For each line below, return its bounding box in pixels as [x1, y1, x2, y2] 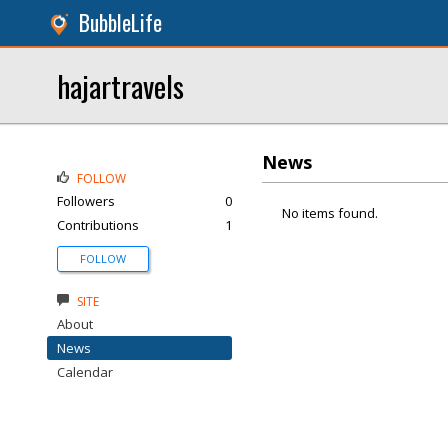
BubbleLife [79, 7, 162, 38]
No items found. [282, 204, 378, 222]
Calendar [57, 363, 113, 381]
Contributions [57, 216, 139, 234]
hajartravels [57, 64, 184, 107]
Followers [57, 192, 115, 210]
